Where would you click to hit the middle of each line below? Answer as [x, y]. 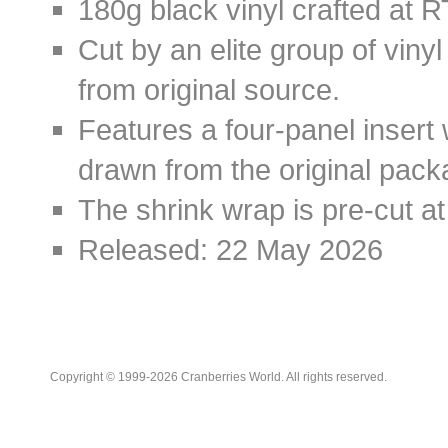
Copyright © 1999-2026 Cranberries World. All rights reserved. [218, 377]
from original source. [209, 89]
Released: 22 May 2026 [230, 249]
